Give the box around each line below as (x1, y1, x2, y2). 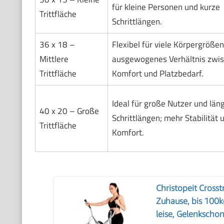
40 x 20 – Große (39, 104, 99, 118)
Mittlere (39, 52, 68, 66)
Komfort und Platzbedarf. (111, 67, 203, 80)
